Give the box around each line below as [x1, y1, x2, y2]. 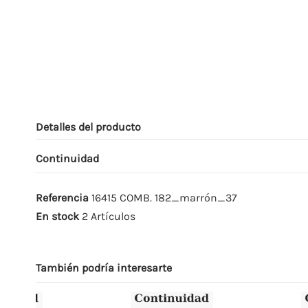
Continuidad [36, 151, 99, 165]
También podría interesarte [36, 261, 172, 275]
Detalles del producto [36, 120, 141, 133]
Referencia [36, 190, 89, 204]
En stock [36, 209, 79, 223]
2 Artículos [82, 209, 135, 223]
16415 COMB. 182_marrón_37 [91, 190, 237, 204]
